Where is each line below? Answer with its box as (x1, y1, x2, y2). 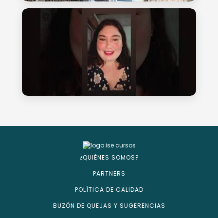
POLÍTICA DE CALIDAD (74, 185, 144, 194)
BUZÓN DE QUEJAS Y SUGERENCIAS (53, 201, 165, 210)
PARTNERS (92, 169, 126, 178)
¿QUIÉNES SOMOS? (79, 153, 139, 162)
